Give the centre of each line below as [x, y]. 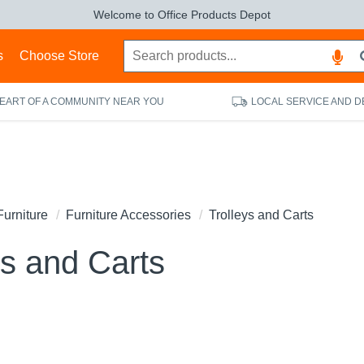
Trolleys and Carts [261, 215]
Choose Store [59, 56]
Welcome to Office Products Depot [182, 15]
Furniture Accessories [128, 215]
